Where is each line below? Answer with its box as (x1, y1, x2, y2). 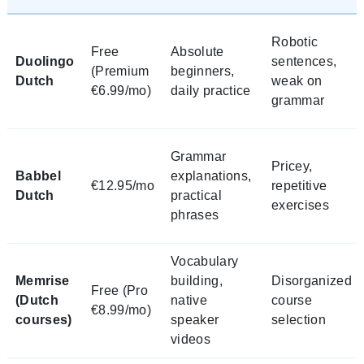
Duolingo (15, 54, 75, 68)
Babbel (15, 169, 61, 183)
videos (171, 332, 210, 346)
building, (171, 274, 223, 288)
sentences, (271, 54, 337, 68)
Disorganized (271, 274, 352, 288)
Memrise (15, 274, 70, 288)
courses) (15, 313, 72, 327)
